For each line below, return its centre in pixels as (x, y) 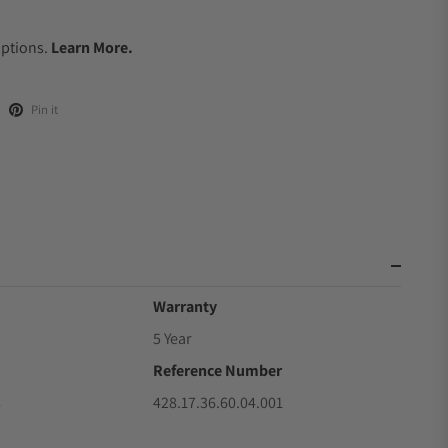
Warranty (185, 306)
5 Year (172, 338)
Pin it (44, 109)
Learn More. (92, 47)
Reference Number (218, 370)
